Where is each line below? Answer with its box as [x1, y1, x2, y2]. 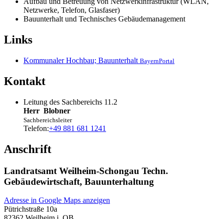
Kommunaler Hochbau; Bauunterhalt [23, 56, 138, 65]
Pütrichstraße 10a [4, 205, 57, 214]
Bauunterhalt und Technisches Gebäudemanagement [23, 15, 185, 23]
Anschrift [4, 142, 51, 155]
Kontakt [4, 74, 45, 88]
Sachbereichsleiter [23, 116, 72, 124]
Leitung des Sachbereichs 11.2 [23, 97, 117, 106]
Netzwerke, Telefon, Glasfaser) [23, 6, 120, 15]
